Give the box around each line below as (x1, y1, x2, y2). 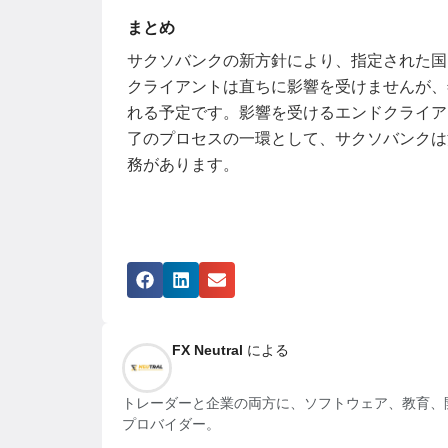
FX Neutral (172, 342, 243, 359)
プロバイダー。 (122, 416, 220, 433)
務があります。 (127, 156, 239, 174)
